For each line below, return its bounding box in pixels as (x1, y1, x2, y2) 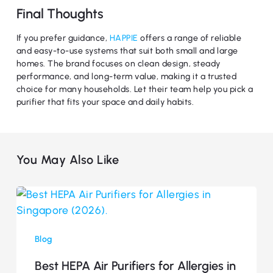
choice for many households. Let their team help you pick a (16, 84, 253, 94)
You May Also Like (16, 152, 119, 167)
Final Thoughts (16, 5, 104, 22)
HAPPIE (109, 33, 138, 43)
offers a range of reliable (138, 33, 242, 43)
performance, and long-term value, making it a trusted (16, 71, 237, 82)
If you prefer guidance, (16, 33, 110, 43)
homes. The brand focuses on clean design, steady (16, 58, 221, 69)
